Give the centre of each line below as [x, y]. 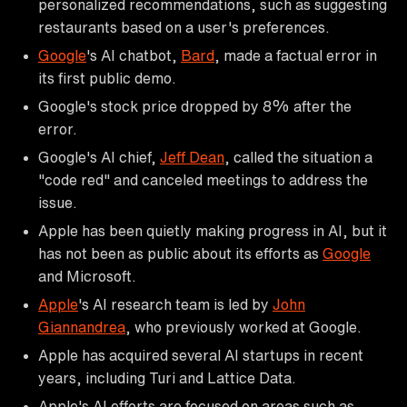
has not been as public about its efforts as [180, 253]
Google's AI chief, [99, 157]
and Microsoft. [87, 276]
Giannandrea [82, 327]
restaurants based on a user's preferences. [184, 27]
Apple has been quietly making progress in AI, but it [213, 230]
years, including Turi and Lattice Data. [167, 377]
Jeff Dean [192, 157]
